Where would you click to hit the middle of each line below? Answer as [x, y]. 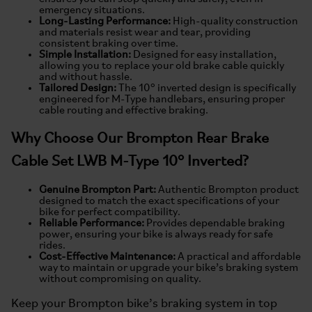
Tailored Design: [78, 88]
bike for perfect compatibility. [110, 212]
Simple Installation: [85, 55]
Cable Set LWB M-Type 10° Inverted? [130, 162]
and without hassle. [86, 77]
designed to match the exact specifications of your [159, 201]
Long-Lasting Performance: [105, 22]
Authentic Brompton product [227, 190]
